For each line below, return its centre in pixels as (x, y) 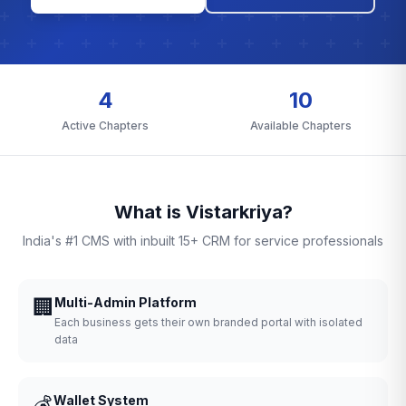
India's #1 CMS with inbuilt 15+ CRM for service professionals (203, 241)
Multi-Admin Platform (126, 302)
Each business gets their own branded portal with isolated (208, 322)
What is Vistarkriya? (203, 212)
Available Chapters (301, 126)
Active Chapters (105, 126)
